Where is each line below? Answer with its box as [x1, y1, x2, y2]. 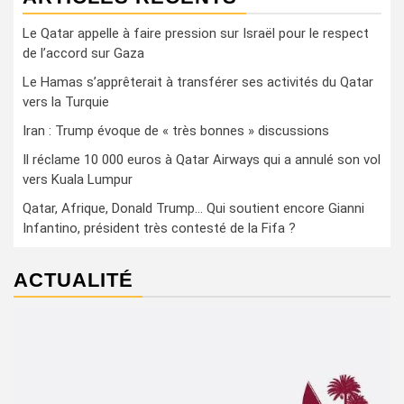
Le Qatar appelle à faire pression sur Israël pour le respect [23, 25, 369, 41]
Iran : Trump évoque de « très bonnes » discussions [23, 123, 329, 139]
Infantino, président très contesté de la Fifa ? [23, 220, 296, 236]
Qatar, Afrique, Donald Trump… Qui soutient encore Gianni [23, 200, 364, 216]
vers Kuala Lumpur [23, 171, 133, 188]
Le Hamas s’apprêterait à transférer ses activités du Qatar [23, 74, 373, 90]
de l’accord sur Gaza [23, 45, 144, 61]
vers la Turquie [23, 94, 109, 110]
